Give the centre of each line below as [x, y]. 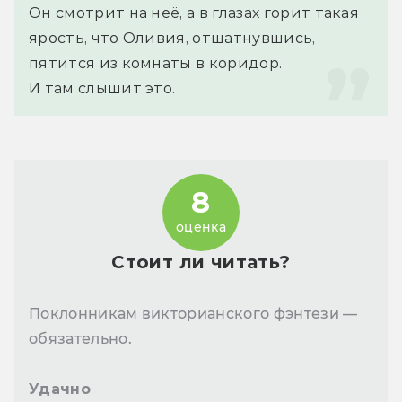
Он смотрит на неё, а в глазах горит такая [194, 13]
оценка [201, 227]
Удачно [60, 389]
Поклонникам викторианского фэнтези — [193, 313]
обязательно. [80, 338]
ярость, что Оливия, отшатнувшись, [172, 38]
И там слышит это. [102, 88]
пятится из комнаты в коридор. [156, 63]
